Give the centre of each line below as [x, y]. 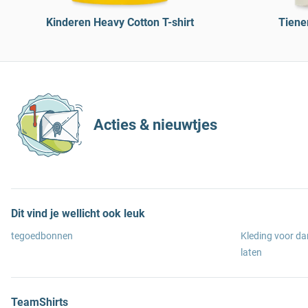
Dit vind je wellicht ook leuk [78, 213]
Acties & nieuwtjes [155, 125]
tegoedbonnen [42, 236]
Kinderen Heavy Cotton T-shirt [120, 22]
